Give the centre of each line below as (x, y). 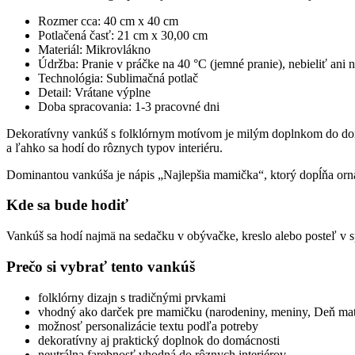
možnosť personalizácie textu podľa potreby (148, 326)
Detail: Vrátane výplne (94, 92)
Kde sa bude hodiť (67, 205)
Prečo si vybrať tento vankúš (101, 266)
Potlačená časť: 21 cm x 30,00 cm (123, 35)
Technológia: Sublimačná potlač (118, 78)
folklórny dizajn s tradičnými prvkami (132, 297)
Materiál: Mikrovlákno (94, 49)
